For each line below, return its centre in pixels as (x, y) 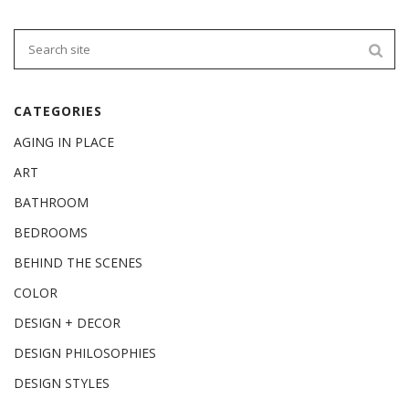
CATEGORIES (58, 110)
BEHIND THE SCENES (78, 262)
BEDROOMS (51, 232)
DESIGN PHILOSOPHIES (85, 352)
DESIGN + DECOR (67, 322)
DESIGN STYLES (62, 383)
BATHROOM (51, 202)
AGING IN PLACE (64, 142)
